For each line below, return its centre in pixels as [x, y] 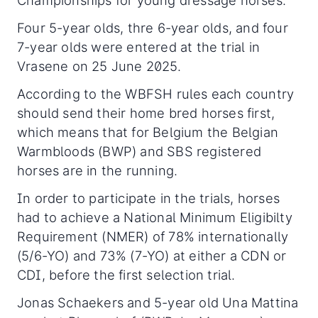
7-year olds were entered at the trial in [139, 47]
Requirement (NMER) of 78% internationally [153, 237]
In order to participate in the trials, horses [149, 198]
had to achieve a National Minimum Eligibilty [155, 218]
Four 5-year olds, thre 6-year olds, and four [153, 28]
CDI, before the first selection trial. [126, 275]
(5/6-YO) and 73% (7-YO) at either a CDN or [152, 256]
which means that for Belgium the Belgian [148, 132]
